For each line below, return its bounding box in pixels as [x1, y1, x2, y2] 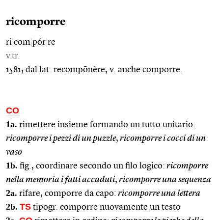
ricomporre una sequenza [117, 175, 211, 184]
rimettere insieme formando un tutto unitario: [17, 120, 195, 129]
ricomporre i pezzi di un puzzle [6, 134, 116, 143]
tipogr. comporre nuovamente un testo [31, 202, 181, 212]
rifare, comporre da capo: [17, 189, 116, 198]
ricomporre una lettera [116, 189, 200, 198]
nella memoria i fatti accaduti [6, 175, 115, 184]
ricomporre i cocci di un [118, 134, 206, 143]
